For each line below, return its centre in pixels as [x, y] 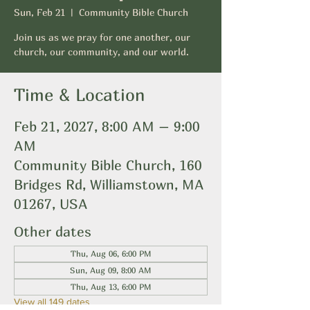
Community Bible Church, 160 [108, 165]
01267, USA [51, 204]
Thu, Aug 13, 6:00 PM [111, 287]
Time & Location [80, 95]
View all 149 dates [52, 302]
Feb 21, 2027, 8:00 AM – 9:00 [107, 126]
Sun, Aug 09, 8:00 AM [111, 270]
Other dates [53, 231]
